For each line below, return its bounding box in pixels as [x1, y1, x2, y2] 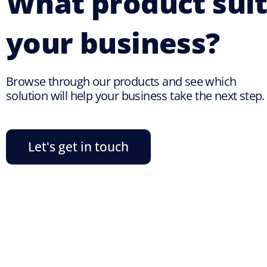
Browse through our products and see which [6, 73, 237, 89]
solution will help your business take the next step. [6, 87, 265, 104]
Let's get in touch [28, 138, 129, 155]
